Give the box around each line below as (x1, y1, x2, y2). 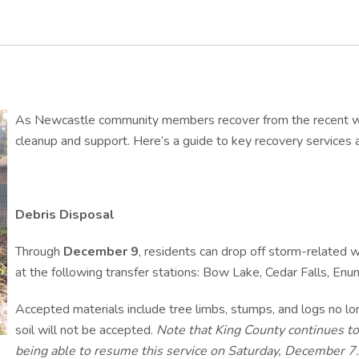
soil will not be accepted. (15, 321, 156, 339)
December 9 (63, 243, 139, 260)
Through (15, 243, 63, 260)
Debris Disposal (15, 206, 115, 224)
